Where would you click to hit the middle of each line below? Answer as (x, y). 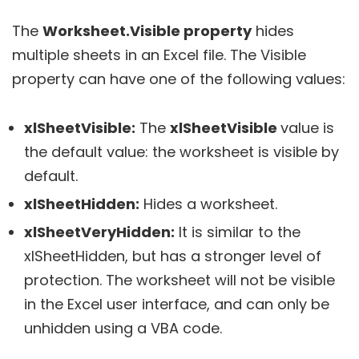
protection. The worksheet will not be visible (179, 280)
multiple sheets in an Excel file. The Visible (159, 55)
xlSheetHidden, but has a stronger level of (173, 256)
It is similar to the (238, 232)
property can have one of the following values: (179, 79)
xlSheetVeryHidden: (99, 232)
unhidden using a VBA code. (123, 328)
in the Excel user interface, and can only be (177, 304)
